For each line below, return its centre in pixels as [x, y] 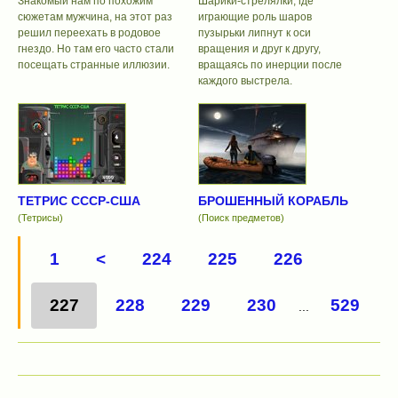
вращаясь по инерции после [270, 65]
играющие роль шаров [255, 17]
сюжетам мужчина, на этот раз [95, 17]
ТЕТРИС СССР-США [79, 200]
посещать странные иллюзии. [94, 65]
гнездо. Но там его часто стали [96, 49]
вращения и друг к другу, [259, 49]
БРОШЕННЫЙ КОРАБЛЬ [273, 200]
